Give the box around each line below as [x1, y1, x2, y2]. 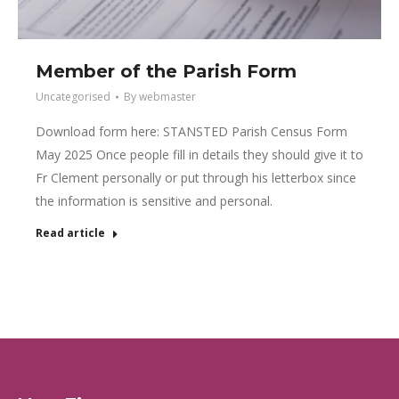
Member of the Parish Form [36, 61, 297, 83]
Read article [36, 225, 105, 241]
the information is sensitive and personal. [36, 192, 273, 210]
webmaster [139, 89, 196, 105]
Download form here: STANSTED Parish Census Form [36, 123, 347, 141]
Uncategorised [36, 89, 110, 105]
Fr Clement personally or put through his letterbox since [36, 169, 356, 187]
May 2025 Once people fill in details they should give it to [36, 146, 363, 164]
